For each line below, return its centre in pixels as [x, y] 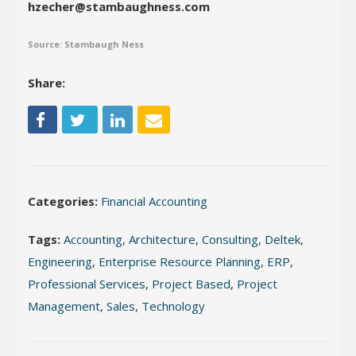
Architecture [162, 239]
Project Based [191, 283]
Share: [46, 83]
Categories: [63, 201]
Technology [173, 306]
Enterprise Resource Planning [180, 261]
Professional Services [87, 283]
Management [64, 306]
